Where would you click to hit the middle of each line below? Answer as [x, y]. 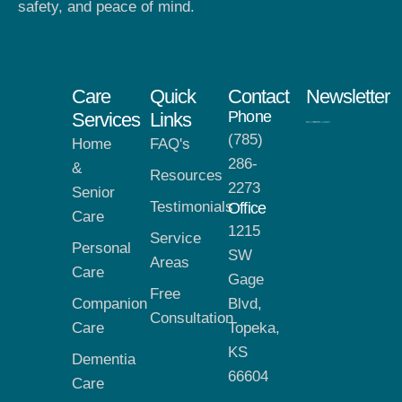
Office [247, 209]
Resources [186, 176]
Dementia [104, 360]
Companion [109, 304]
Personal [101, 249]
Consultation [192, 319]
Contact [258, 97]
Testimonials [192, 207]
